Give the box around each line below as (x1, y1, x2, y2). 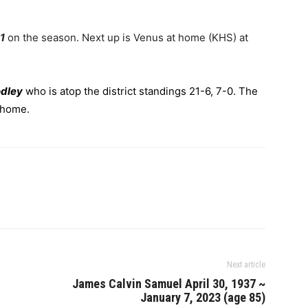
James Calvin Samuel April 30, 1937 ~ (72, 276, 265, 291)
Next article (227, 260, 265, 269)
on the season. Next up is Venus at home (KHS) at (8, 31, 248, 44)
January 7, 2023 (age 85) (140, 290, 265, 305)
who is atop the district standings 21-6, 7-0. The (23, 85, 258, 98)
